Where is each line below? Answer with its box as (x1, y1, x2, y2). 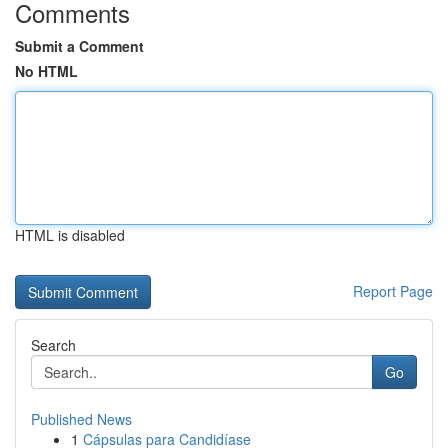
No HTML (15, 61, 78, 81)
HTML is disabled (15, 225, 125, 245)
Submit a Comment (15, 36, 144, 56)
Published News (31, 409, 132, 429)
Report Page (353, 281, 433, 301)
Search (31, 335, 76, 355)
